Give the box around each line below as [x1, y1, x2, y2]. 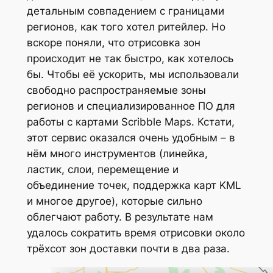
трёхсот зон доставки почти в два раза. [26, 242, 233, 255]
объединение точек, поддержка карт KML [26, 179, 241, 191]
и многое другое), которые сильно [26, 194, 202, 207]
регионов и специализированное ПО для [26, 99, 235, 112]
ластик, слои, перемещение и [26, 163, 179, 175]
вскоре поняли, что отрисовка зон [26, 36, 200, 49]
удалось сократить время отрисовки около [26, 226, 245, 239]
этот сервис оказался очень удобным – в [26, 131, 235, 144]
